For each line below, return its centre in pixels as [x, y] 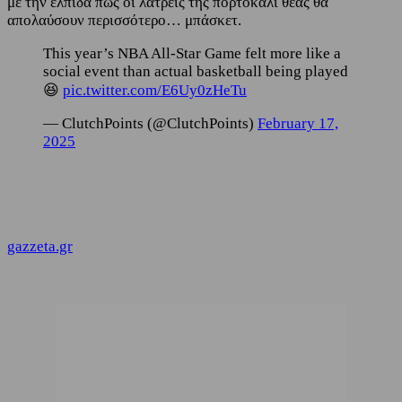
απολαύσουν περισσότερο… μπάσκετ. [124, 20]
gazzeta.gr [40, 246]
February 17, [298, 123]
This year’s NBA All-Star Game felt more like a [192, 53]
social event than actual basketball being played [196, 71]
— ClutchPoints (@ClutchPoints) [150, 123]
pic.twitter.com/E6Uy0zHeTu [155, 90]
